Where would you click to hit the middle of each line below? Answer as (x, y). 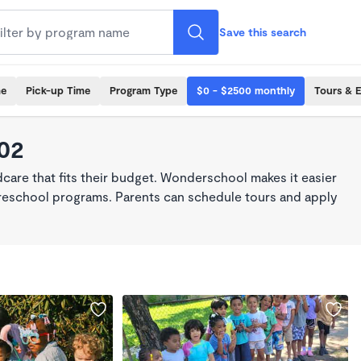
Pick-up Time (58, 90)
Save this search (263, 32)
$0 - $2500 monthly (246, 90)
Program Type (143, 90)
